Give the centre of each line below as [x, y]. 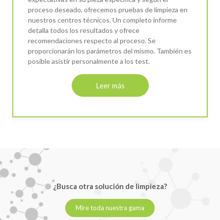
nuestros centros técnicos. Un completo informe [102, 20]
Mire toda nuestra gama [110, 207]
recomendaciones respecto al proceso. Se [92, 40]
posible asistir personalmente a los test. [89, 61]
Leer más [110, 85]
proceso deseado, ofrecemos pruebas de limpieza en [108, 9]
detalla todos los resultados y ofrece [84, 30]
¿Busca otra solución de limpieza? [110, 186]
